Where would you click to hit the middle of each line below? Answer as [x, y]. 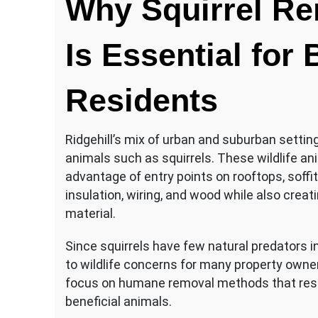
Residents [142, 100]
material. [91, 213]
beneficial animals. [119, 301]
